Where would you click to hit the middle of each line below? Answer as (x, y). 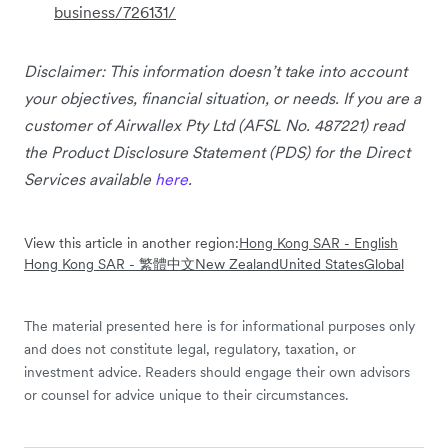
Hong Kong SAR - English (318, 243)
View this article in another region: (131, 243)
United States (321, 264)
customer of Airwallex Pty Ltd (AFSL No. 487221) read (214, 125)
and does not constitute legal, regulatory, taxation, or (190, 349)
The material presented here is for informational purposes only (219, 326)
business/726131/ (115, 12)
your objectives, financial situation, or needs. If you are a (222, 98)
